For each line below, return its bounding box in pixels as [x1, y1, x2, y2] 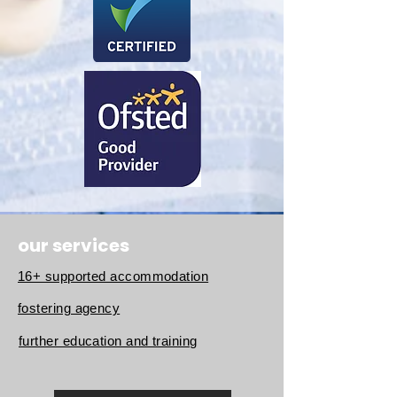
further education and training [19, 333, 198, 348]
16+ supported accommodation [18, 269, 209, 284]
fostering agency [18, 300, 121, 315]
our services [18, 233, 129, 258]
